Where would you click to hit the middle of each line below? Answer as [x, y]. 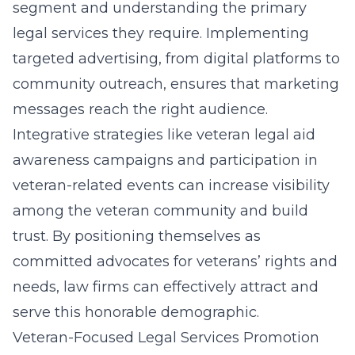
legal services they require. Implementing [161, 33]
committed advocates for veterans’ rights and [175, 261]
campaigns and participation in [204, 160]
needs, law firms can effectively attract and [166, 287]
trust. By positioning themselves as [137, 236]
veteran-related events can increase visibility [171, 185]
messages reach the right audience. [140, 109]
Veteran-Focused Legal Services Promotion [166, 338]
